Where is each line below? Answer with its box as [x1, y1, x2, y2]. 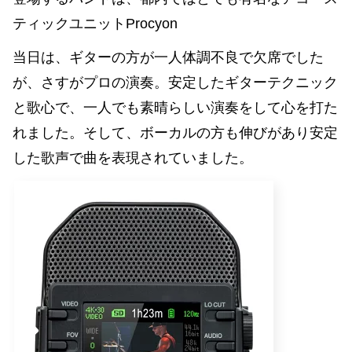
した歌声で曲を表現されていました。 [13, 149, 253, 166]
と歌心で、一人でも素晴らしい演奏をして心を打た [13, 99, 338, 115]
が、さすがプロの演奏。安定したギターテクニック [13, 74, 338, 90]
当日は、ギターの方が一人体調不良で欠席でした [13, 49, 324, 65]
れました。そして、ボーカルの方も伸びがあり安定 [13, 124, 338, 141]
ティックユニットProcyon [13, 16, 178, 32]
